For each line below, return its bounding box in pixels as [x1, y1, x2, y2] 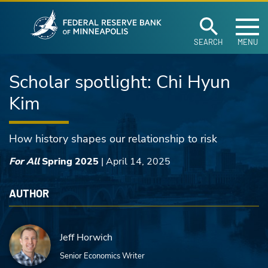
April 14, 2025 [106, 155, 170, 168]
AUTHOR [9, 187, 49, 200]
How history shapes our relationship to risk [9, 132, 217, 146]
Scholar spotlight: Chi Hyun [9, 70, 230, 95]
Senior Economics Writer [60, 251, 145, 261]
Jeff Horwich [60, 231, 112, 244]
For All [9, 155, 39, 168]
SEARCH [194, 37, 223, 47]
